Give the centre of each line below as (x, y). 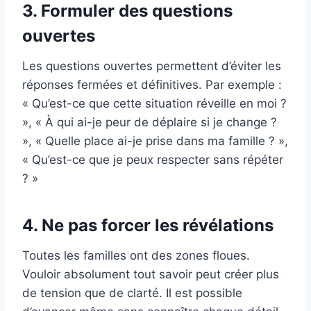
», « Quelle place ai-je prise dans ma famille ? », (155, 141)
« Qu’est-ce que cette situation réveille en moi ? (154, 103)
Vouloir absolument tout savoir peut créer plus (151, 274)
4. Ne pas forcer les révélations (148, 225)
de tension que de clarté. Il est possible (132, 293)
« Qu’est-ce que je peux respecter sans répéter (153, 159)
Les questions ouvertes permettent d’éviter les (152, 66)
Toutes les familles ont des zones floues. (136, 255)
